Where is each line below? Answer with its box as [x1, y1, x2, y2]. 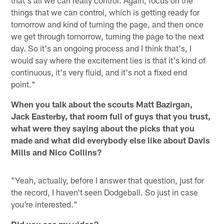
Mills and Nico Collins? [11, 147, 102, 157]
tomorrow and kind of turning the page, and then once [11, 19, 204, 29]
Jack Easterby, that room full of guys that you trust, [11, 111, 211, 121]
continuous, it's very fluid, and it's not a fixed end [11, 67, 187, 77]
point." [11, 79, 36, 89]
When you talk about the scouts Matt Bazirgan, [11, 99, 193, 109]
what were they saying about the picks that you [11, 123, 195, 133]
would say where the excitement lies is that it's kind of [11, 55, 206, 65]
